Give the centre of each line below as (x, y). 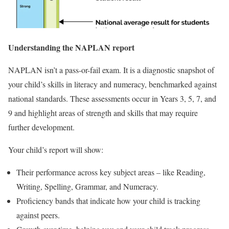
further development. (41, 127)
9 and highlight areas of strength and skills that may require (103, 113)
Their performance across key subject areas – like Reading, (111, 172)
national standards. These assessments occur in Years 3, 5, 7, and (112, 99)
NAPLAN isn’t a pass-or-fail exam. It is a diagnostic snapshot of (111, 70)
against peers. (38, 215)
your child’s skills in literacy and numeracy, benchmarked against (112, 84)
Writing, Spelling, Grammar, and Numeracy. (87, 187)
